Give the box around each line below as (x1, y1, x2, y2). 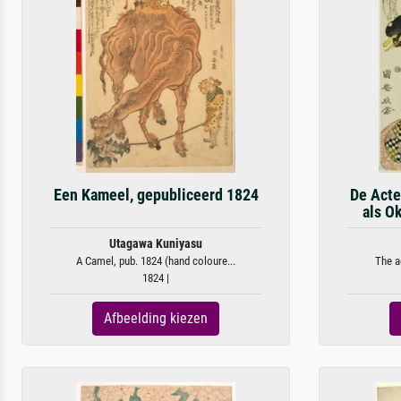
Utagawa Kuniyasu (109, 235, 202, 252)
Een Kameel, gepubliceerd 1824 (53, 185, 259, 204)
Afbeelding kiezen (104, 309, 208, 327)
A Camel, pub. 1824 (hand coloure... (76, 253, 235, 268)
